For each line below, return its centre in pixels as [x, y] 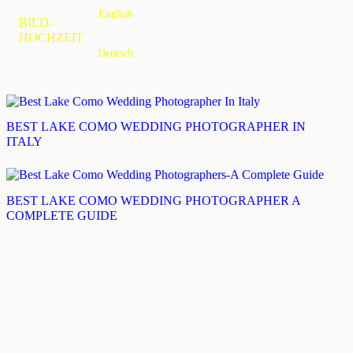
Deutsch [115, 53]
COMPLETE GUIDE [62, 215]
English [115, 14]
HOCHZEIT [51, 37]
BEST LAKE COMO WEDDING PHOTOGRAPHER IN [156, 127]
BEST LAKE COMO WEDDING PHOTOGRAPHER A [153, 200]
